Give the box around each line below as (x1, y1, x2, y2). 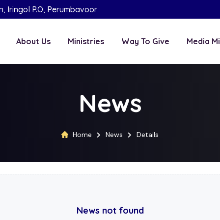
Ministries (68, 36, 104, 46)
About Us (16, 36, 51, 46)
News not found (76, 205, 144, 216)
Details (137, 130, 159, 139)
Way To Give (121, 36, 169, 46)
